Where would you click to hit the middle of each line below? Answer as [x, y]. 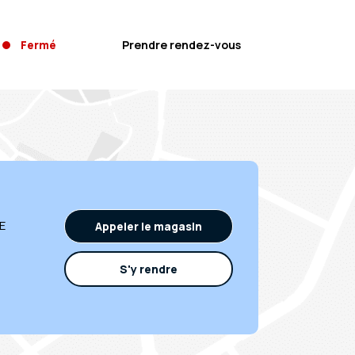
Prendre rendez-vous [181, 45]
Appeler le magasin [149, 226]
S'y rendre [149, 269]
